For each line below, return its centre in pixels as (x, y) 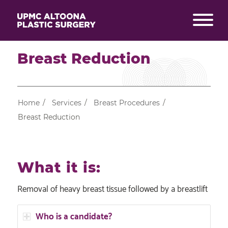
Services (66, 103)
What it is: (59, 167)
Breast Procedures (126, 103)
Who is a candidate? (74, 217)
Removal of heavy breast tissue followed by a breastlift (112, 190)
